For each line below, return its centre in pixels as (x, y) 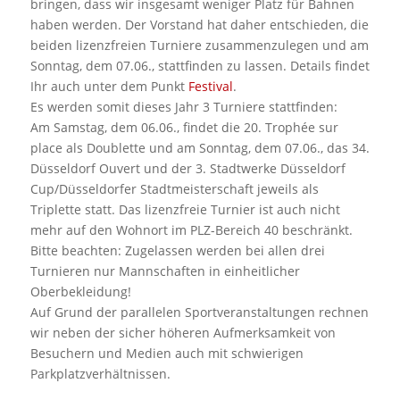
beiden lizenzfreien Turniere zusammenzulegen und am (199, 45)
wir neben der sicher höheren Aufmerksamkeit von (183, 332)
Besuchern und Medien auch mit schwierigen (167, 353)
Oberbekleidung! (80, 291)
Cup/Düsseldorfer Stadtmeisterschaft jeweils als (174, 188)
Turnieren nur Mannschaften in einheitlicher (165, 271)
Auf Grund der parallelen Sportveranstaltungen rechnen (199, 312)
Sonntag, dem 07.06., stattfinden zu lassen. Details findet (200, 65)
